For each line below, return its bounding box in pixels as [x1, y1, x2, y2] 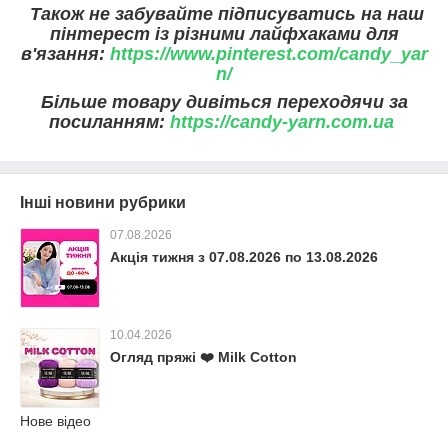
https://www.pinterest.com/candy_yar [109, 43, 428, 64]
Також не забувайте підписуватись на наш [29, 3, 424, 24]
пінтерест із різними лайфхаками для [49, 23, 399, 44]
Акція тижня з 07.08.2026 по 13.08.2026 [110, 248, 378, 265]
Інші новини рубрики [20, 193, 186, 211]
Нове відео [20, 412, 91, 429]
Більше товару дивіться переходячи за [40, 91, 408, 112]
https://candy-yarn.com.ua [170, 111, 394, 132]
